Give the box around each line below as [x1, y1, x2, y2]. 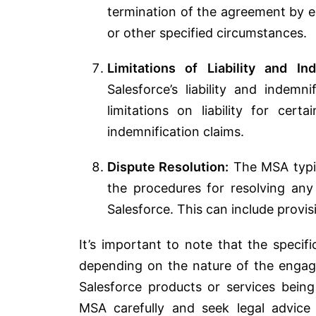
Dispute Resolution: [107, 159, 229, 174]
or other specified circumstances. [107, 25, 307, 40]
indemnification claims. [107, 123, 244, 139]
